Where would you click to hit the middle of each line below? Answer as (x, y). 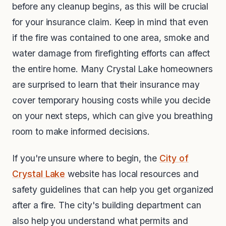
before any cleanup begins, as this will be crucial (110, 7)
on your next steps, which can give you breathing (112, 116)
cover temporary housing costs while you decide (111, 100)
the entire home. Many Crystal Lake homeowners (112, 69)
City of (174, 158)
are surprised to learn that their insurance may (106, 85)
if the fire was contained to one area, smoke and (111, 38)
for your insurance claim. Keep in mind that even (110, 22)
